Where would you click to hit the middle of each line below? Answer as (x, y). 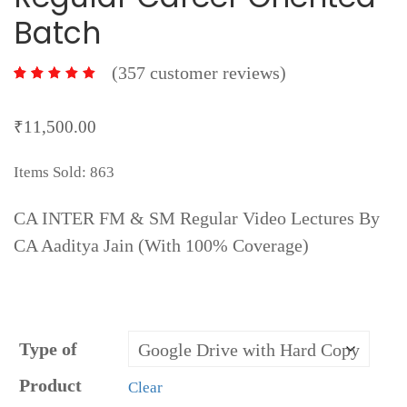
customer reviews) (216, 73)
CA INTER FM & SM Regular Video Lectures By (197, 218)
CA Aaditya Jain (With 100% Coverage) (161, 246)
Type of (48, 349)
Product (50, 386)
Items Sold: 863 (64, 173)
